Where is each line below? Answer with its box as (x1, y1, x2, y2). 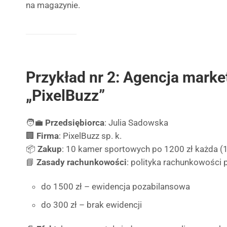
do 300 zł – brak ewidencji (41, 200, 142, 210)
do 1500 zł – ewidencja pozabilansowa (41, 181, 190, 192)
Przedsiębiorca (45, 118, 104, 128)
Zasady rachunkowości (36, 157, 127, 167)
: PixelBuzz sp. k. (59, 131, 122, 141)
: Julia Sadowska (104, 118, 168, 128)
